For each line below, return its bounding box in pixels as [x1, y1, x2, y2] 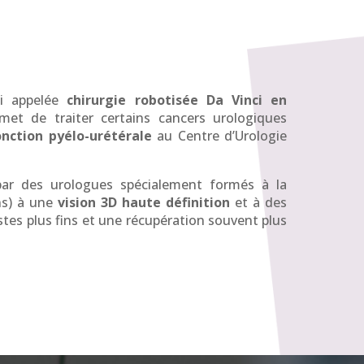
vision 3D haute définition [58, 193, 231, 212]
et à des [230, 193, 288, 212]
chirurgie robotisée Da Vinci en [67, 91, 288, 110]
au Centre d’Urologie [151, 127, 288, 145]
